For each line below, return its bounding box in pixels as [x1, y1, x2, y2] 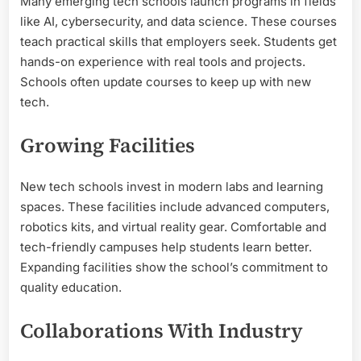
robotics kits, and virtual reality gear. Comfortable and [20, 219, 326, 235]
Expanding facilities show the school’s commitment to [20, 259, 328, 276]
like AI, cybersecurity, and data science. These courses [20, 14, 337, 30]
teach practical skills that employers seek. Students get [20, 34, 337, 50]
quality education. [20, 280, 122, 296]
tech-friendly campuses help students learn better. [20, 239, 312, 255]
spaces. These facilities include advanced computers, [20, 199, 330, 215]
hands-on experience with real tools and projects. [20, 54, 305, 70]
